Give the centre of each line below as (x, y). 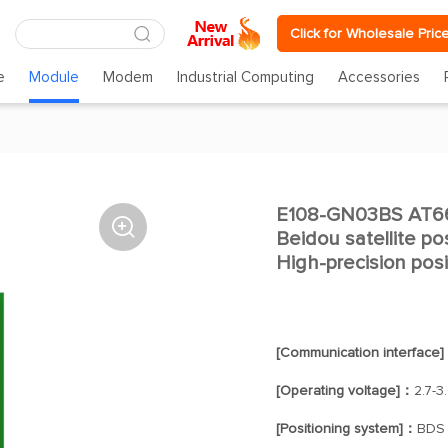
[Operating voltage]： (344, 391)
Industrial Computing (246, 77)
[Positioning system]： (346, 429)
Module (53, 77)
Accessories (379, 77)
